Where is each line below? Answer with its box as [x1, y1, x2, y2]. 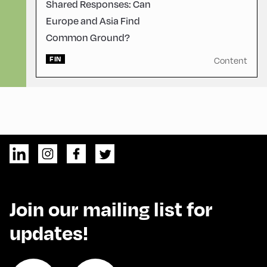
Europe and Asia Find [46, 14, 140, 27]
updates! [10, 220, 88, 245]
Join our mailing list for [10, 196, 213, 221]
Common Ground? [46, 30, 130, 44]
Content [214, 54, 247, 66]
